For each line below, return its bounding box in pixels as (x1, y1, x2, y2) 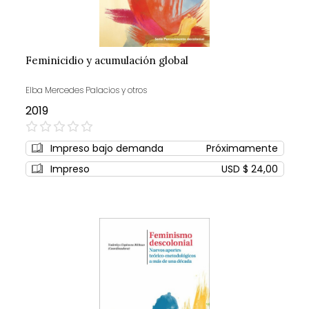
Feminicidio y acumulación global (25, 53, 188, 67)
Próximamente (206, 141, 278, 155)
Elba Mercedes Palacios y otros (25, 83, 147, 96)
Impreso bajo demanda (50, 141, 163, 155)
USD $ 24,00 (221, 161, 278, 176)
